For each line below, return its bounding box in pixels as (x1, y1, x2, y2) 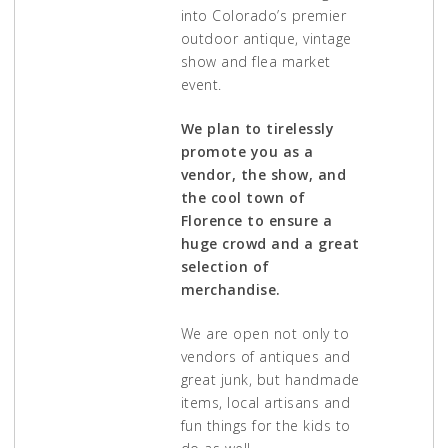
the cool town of (180, 188, 306, 208)
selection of (180, 257, 270, 277)
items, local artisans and (180, 393, 350, 413)
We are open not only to (180, 324, 349, 344)
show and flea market (180, 52, 331, 72)
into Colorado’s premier (180, 6, 346, 26)
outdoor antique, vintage (180, 29, 352, 49)
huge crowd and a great (180, 234, 360, 254)
